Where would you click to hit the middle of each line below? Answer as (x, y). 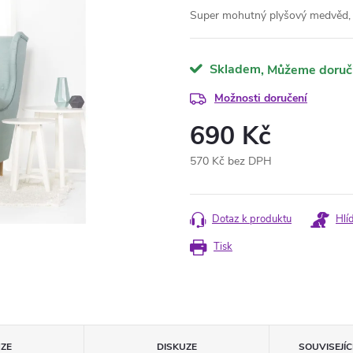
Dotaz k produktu (252, 219)
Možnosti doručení (261, 98)
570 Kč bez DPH (231, 161)
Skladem (234, 69)
